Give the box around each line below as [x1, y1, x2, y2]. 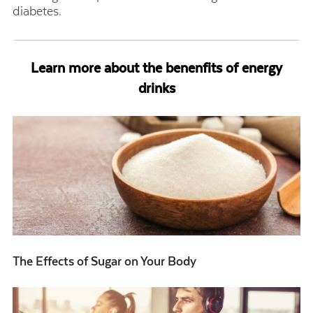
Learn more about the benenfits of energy [31, 59, 282, 76]
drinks [138, 80, 175, 96]
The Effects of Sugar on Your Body [13, 254, 196, 268]
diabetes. [13, 3, 65, 18]
